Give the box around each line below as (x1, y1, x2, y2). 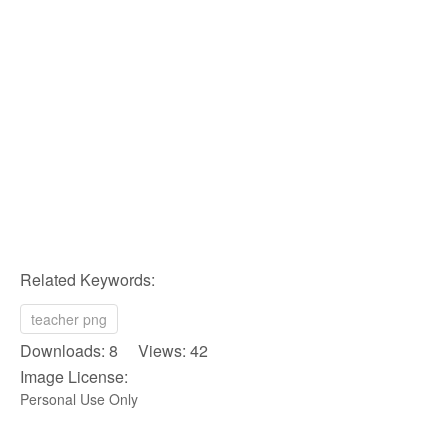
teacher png (31, 308, 107, 329)
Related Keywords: (20, 267, 155, 291)
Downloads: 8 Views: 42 (20, 338, 208, 362)
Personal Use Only (20, 388, 138, 409)
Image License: (20, 364, 128, 388)
